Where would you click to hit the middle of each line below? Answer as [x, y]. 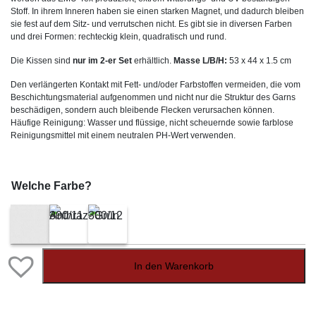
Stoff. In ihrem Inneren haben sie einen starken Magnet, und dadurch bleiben [157, 11]
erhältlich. [153, 61]
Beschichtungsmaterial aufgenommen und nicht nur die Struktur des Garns [153, 97]
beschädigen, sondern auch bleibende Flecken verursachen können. [142, 110]
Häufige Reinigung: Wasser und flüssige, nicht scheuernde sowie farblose [152, 123]
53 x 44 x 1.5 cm [260, 61]
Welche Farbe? [51, 186]
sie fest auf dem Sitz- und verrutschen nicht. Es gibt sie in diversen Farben [151, 24]
